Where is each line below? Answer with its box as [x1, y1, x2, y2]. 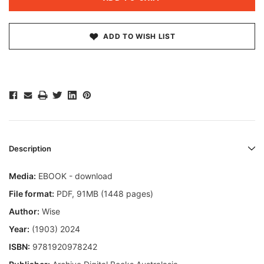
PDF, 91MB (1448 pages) [54, 189, 153, 199]
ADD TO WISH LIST [103, 32, 176, 41]
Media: [9, 171, 36, 181]
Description [9, 144, 51, 154]
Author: [9, 206, 39, 217]
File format [9, 189, 52, 199]
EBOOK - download [36, 171, 113, 181]
